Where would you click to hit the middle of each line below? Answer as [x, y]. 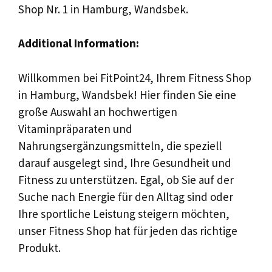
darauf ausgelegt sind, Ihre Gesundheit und [125, 162]
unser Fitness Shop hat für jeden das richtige [128, 230]
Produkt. [39, 247]
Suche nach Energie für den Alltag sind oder [126, 196]
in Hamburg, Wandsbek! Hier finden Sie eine [127, 94]
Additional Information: [79, 43]
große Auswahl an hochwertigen [98, 111]
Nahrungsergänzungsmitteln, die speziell [120, 145]
